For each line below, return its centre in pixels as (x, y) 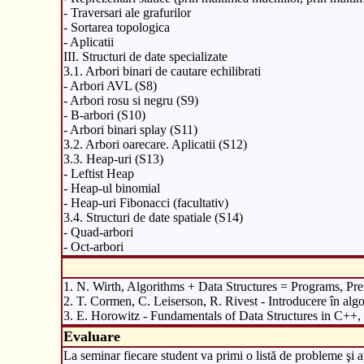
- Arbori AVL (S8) (110, 85)
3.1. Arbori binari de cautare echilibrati (162, 71)
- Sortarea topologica (116, 27)
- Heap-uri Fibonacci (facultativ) (145, 202)
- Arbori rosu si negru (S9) (130, 100)
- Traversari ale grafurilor (127, 12)
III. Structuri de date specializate (145, 56)
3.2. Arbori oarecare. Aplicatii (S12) (155, 144)
